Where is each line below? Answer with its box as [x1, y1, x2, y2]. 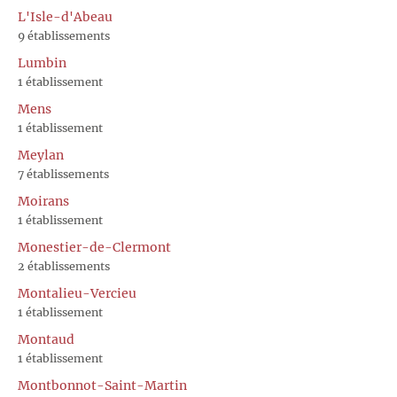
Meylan [18, 146, 64, 163]
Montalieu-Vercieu [18, 284, 136, 301]
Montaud [18, 331, 74, 347]
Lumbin [18, 54, 66, 71]
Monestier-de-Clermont [18, 238, 171, 255]
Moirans [18, 192, 69, 209]
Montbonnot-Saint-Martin [18, 377, 187, 393]
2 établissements [18, 259, 110, 273]
